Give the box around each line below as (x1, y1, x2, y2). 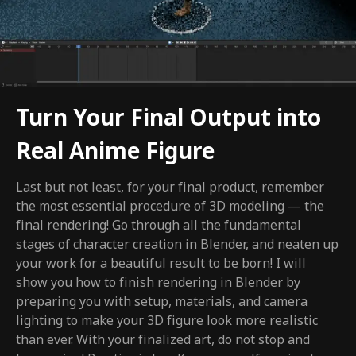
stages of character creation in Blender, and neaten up (16, 235, 339, 255)
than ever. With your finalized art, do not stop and (16, 331, 310, 350)
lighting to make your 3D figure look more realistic (16, 311, 318, 331)
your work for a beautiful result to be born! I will (16, 254, 306, 274)
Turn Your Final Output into (16, 102, 321, 137)
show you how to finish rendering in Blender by (16, 273, 300, 293)
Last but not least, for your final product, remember (16, 178, 324, 198)
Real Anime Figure (16, 135, 215, 170)
